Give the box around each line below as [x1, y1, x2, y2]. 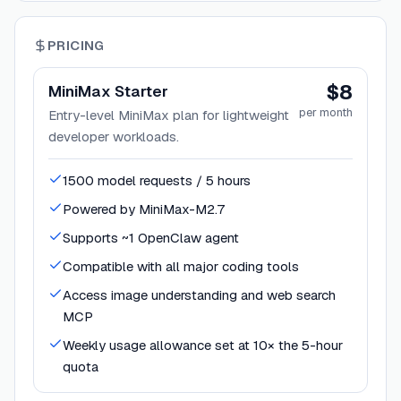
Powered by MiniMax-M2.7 [63, 200, 225, 218]
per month [299, 104, 353, 120]
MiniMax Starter [48, 81, 168, 101]
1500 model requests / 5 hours [63, 171, 251, 189]
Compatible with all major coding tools [63, 257, 299, 275]
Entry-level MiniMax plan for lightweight [48, 106, 289, 124]
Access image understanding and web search [63, 286, 336, 303]
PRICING [47, 36, 105, 54]
